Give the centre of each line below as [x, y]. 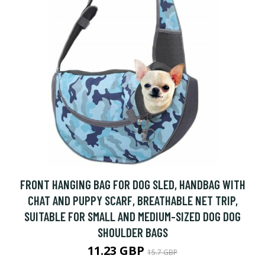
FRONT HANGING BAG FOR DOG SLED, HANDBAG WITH [132, 184]
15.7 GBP [162, 252]
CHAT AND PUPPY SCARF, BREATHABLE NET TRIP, [132, 200]
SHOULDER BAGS [132, 232]
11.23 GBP [117, 251]
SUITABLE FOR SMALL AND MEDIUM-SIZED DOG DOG [132, 216]
